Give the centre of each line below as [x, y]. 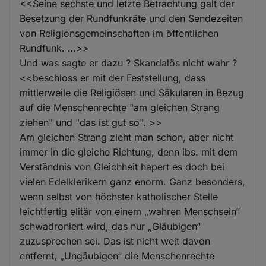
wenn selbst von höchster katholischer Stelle [119, 196]
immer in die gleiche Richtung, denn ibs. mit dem [129, 152]
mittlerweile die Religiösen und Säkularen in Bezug [132, 92]
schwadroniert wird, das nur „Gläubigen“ [110, 226]
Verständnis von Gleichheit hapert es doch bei [122, 167]
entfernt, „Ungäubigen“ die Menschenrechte [117, 256]
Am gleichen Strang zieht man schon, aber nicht [127, 137]
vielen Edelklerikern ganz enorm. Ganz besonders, [133, 181]
